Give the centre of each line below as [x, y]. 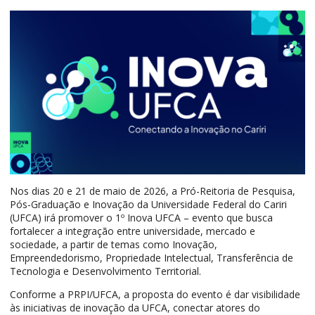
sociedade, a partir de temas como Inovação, [114, 245]
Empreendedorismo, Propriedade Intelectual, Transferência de [152, 258]
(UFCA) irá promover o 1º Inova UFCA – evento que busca [141, 218]
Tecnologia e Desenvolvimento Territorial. [105, 271]
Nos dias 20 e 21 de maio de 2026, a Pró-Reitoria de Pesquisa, [153, 191]
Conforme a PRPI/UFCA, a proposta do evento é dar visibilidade [155, 295]
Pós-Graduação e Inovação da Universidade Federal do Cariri [148, 205]
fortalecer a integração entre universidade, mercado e [133, 231]
